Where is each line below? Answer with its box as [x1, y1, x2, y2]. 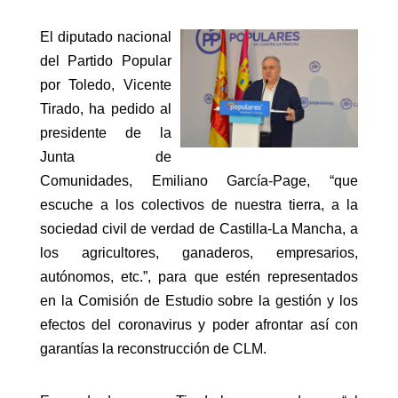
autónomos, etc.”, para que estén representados [39, 269, 359, 285]
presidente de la [39, 125, 172, 141]
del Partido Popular [39, 53, 172, 69]
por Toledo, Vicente [39, 77, 172, 93]
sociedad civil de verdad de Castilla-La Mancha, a [39, 221, 359, 237]
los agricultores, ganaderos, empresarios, [39, 245, 359, 261]
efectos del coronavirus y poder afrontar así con [39, 317, 359, 333]
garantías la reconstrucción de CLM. [39, 341, 267, 357]
